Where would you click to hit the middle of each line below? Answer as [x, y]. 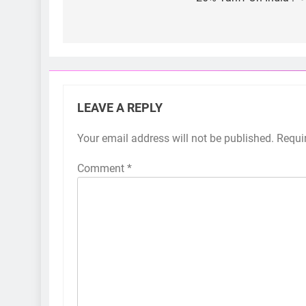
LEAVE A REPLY [120, 108]
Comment [102, 168]
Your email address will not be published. [176, 138]
